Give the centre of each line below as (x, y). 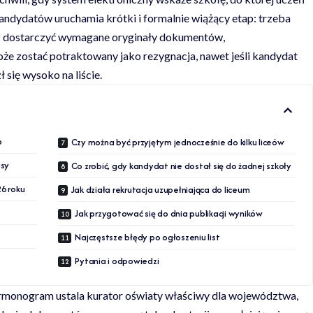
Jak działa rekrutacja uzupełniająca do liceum (160, 189)
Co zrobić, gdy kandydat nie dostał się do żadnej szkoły (181, 166)
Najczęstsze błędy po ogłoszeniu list (147, 237)
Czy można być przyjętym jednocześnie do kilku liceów (177, 142)
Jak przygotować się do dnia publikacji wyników (169, 213)
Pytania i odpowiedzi (117, 261)
